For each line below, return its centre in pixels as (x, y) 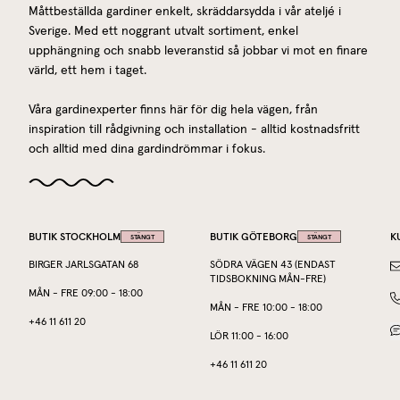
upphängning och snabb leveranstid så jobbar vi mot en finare (198, 50)
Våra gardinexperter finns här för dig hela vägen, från (173, 109)
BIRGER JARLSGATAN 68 (83, 265)
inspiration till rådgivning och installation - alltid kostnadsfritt (194, 129)
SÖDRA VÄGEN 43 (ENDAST (272, 265)
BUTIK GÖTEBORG (253, 236)
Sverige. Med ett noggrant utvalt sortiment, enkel (163, 31)
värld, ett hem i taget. (87, 70)
